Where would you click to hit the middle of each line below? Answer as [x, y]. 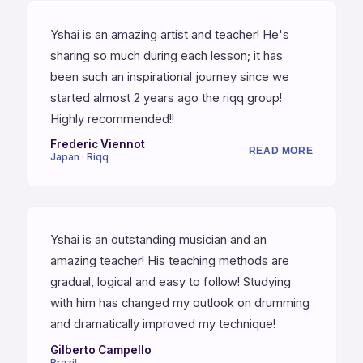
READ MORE [281, 150]
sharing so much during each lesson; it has [166, 56]
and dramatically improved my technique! [162, 325]
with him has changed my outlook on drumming [179, 303]
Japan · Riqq [79, 157]
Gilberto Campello [100, 350]
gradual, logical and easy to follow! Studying [170, 282]
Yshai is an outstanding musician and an [158, 240]
